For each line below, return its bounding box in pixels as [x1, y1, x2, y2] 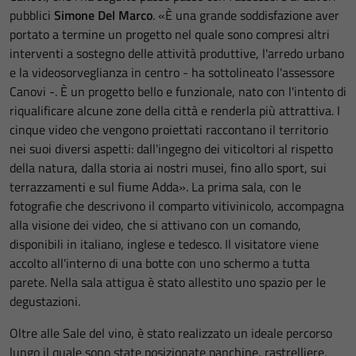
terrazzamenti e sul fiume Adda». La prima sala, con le [10, 177, 301, 196]
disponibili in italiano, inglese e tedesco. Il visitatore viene [10, 234, 319, 253]
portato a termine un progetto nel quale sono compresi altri [10, 25, 330, 44]
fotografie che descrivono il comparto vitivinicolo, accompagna [10, 196, 344, 215]
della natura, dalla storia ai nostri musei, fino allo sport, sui [10, 158, 327, 177]
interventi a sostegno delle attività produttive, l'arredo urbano [10, 44, 344, 63]
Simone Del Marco [54, 6, 153, 25]
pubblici [10, 6, 54, 25]
